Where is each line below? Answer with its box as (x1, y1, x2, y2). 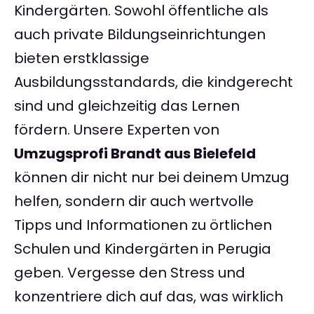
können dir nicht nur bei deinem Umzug (14, 168, 289, 188)
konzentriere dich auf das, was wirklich (14, 287, 283, 307)
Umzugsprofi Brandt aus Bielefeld (14, 144, 256, 164)
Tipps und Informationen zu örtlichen (14, 215, 272, 235)
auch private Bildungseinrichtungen (14, 25, 266, 45)
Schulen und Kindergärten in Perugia (14, 239, 271, 259)
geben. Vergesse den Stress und (14, 263, 245, 283)
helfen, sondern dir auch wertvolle (14, 191, 254, 212)
